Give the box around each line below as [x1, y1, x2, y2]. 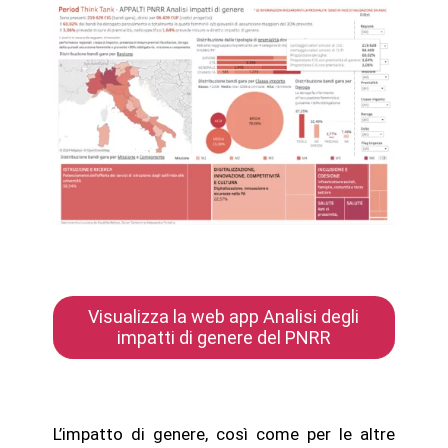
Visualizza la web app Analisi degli [88, 305, 360, 327]
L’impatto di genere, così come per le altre [52, 423, 396, 444]
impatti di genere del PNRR [116, 326, 331, 348]
